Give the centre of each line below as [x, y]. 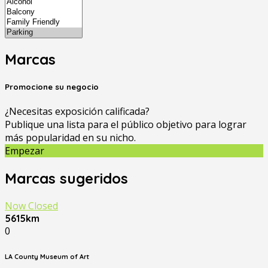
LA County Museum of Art [47, 256]
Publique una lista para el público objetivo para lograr [126, 124]
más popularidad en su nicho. [70, 137]
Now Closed [31, 205]
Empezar [25, 150]
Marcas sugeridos [66, 178]
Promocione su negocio [52, 86]
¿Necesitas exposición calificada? [77, 111]
